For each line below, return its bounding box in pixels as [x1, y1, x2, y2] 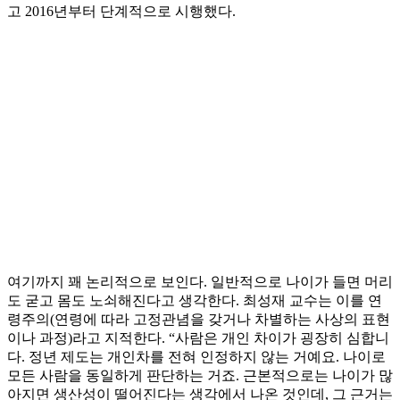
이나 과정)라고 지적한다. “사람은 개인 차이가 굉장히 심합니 [7, 330, 389, 346]
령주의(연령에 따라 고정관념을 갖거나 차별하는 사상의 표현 [7, 312, 390, 328]
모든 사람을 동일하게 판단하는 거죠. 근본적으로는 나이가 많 [7, 368, 393, 384]
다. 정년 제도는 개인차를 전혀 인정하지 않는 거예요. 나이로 [7, 349, 386, 365]
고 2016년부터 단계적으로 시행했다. [7, 4, 236, 20]
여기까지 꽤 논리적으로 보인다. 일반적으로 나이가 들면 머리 [7, 274, 393, 290]
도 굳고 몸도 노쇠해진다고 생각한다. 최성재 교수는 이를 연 [7, 293, 382, 309]
